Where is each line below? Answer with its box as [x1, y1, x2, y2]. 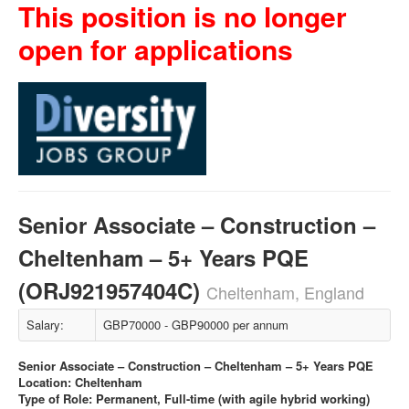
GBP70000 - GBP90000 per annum [103, 316, 288, 333]
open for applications [18, 29, 293, 68]
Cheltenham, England [206, 280, 364, 304]
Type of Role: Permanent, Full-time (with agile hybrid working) [18, 390, 370, 407]
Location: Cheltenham [18, 373, 142, 391]
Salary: [26, 316, 64, 333]
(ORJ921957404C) [18, 275, 206, 306]
